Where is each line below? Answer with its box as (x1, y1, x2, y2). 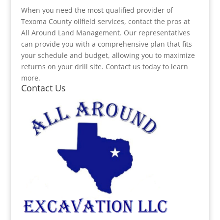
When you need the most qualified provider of (21, 5, 173, 15)
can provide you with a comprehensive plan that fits (21, 39, 192, 49)
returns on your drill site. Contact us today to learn (21, 62, 188, 71)
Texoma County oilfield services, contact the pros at (21, 17, 190, 26)
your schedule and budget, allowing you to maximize (21, 51, 195, 60)
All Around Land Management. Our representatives (21, 28, 190, 37)
